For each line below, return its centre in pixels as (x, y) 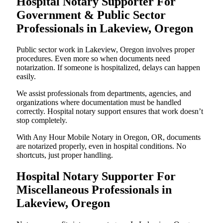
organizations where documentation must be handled (99, 103)
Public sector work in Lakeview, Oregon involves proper (106, 50)
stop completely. (42, 120)
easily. (26, 77)
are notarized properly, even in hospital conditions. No (101, 146)
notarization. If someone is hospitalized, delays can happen (108, 68)
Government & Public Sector (91, 15)
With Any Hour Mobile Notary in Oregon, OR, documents (109, 137)
